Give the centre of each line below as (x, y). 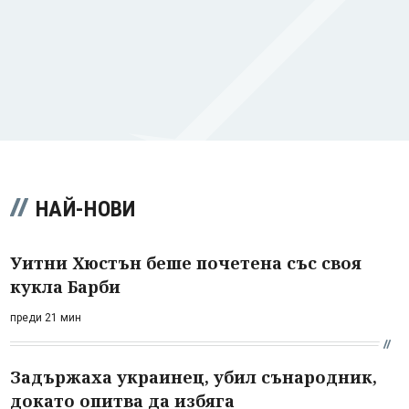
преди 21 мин (46, 317)
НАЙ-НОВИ (86, 209)
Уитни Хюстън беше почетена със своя (186, 262)
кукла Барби (65, 286)
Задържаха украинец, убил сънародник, (194, 377)
